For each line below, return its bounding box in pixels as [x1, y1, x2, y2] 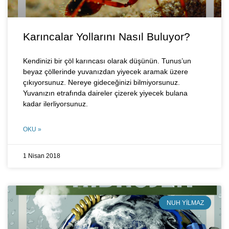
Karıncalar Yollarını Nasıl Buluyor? [23, 31, 190, 43]
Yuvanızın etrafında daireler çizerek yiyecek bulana [23, 89, 188, 98]
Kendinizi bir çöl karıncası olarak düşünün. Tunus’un [23, 57, 191, 65]
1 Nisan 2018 [23, 152, 60, 160]
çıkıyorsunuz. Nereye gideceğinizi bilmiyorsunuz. [23, 78, 180, 87]
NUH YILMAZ [166, 199, 204, 207]
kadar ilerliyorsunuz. [23, 100, 88, 108]
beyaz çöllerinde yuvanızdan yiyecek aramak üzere [23, 67, 188, 76]
